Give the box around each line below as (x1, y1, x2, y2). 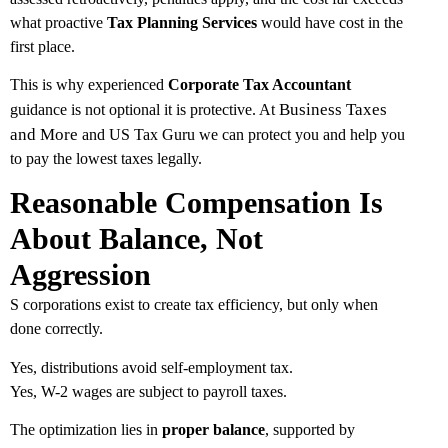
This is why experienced (10, 75, 168, 93)
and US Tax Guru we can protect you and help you (78, 125, 405, 143)
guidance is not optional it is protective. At (10, 100, 279, 118)
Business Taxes (279, 99, 387, 119)
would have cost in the (257, 13, 403, 31)
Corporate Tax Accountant (168, 75, 351, 93)
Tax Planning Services (107, 13, 257, 31)
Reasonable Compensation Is (10, 186, 383, 220)
